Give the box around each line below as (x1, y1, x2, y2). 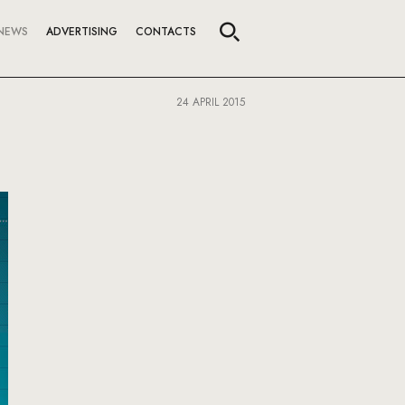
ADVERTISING (46, 24, 118, 40)
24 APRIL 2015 (176, 94, 245, 110)
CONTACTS (136, 24, 196, 40)
